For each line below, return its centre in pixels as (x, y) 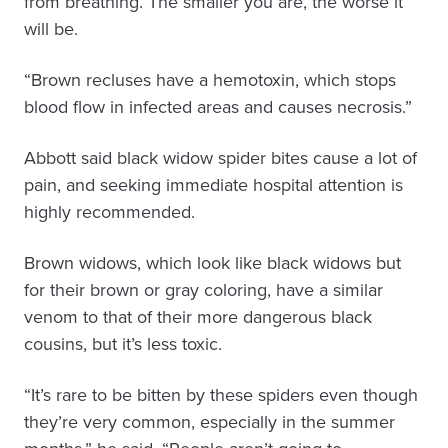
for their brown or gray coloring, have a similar (203, 290)
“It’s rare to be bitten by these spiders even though (221, 395)
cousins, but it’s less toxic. (123, 344)
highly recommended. (109, 212)
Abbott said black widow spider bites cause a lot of (220, 158)
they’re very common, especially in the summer (209, 422)
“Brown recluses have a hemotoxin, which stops (210, 80)
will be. (51, 29)
